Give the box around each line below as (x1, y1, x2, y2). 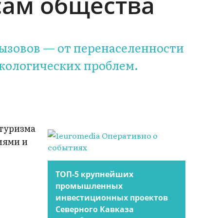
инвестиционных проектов (55, 192, 168, 203)
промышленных (55, 181, 123, 192)
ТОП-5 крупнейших (55, 169, 134, 180)
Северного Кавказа (55, 204, 134, 215)
